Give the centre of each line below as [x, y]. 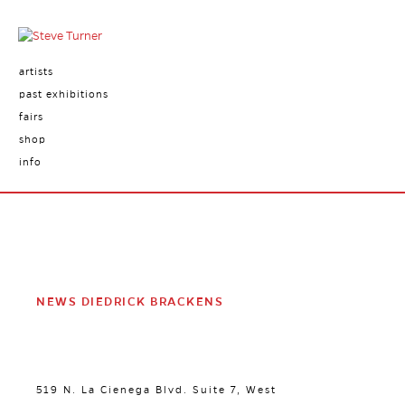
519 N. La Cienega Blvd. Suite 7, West [156, 390]
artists [36, 71]
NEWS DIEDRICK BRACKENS [130, 302]
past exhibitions [63, 94]
